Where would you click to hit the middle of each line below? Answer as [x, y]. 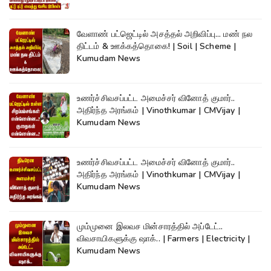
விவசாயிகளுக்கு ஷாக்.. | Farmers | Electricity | [164, 238]
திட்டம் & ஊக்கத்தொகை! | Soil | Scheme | [157, 46]
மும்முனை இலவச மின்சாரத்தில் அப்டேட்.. [150, 226]
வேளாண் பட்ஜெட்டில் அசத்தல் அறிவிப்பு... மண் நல [165, 34]
